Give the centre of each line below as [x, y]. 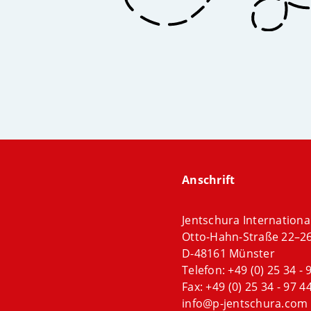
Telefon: [205, 270]
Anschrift [209, 180]
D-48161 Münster [228, 254]
